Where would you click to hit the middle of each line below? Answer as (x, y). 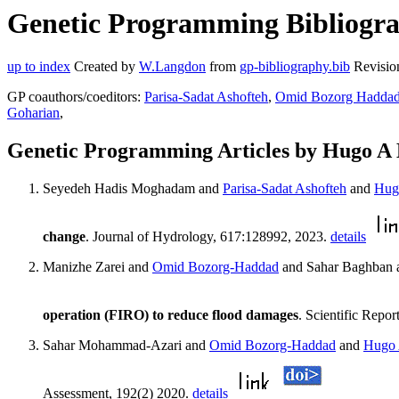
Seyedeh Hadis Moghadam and (133, 189)
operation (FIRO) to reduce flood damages (171, 315)
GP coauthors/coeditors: (76, 97)
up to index (39, 67)
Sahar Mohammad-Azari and (126, 346)
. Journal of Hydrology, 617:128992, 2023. (208, 237)
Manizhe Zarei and (98, 267)
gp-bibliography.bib (295, 67)
